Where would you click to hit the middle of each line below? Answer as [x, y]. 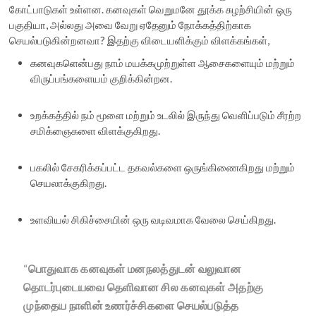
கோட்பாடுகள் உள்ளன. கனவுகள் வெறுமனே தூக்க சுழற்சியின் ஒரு [151, 10]
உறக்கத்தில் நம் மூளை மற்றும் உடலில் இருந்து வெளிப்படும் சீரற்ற [166, 115]
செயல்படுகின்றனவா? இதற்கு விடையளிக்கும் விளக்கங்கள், [140, 41]
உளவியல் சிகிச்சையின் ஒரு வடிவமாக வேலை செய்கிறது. [153, 220]
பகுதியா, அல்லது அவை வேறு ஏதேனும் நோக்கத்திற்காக [130, 25]
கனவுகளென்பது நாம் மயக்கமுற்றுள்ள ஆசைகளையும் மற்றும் [163, 63]
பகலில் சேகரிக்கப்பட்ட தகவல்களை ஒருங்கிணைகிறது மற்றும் [163, 168]
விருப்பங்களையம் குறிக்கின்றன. [102, 79]
